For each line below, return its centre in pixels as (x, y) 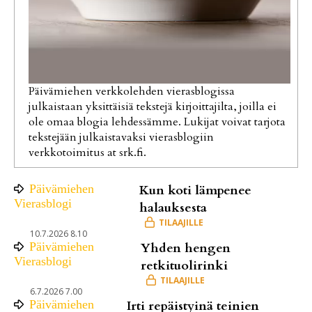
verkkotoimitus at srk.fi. (87, 152)
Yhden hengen (185, 248)
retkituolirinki (184, 265)
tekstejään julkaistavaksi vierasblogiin (121, 137)
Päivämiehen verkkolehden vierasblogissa (132, 91)
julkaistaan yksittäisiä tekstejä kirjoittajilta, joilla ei (153, 106)
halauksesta (173, 208)
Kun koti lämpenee (196, 190)
